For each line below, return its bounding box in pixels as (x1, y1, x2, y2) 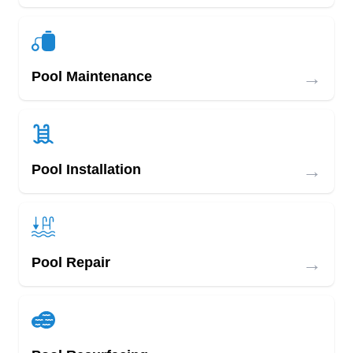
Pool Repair (32, 255, 110, 270)
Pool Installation (32, 162, 141, 177)
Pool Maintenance (32, 69, 152, 84)
